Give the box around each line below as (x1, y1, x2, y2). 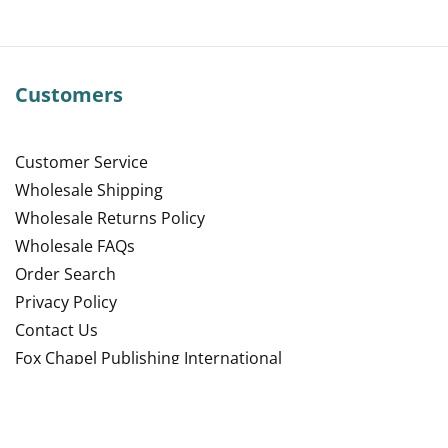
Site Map (15, 375, 80, 397)
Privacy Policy (15, 291, 117, 313)
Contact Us (15, 319, 98, 341)
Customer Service (15, 151, 148, 173)
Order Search (15, 263, 116, 285)
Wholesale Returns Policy (15, 207, 205, 229)
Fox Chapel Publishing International (15, 347, 282, 369)
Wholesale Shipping (15, 179, 163, 201)
